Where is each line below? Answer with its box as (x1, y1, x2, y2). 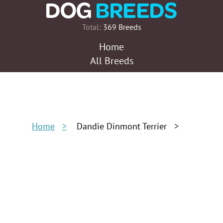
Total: (82, 23, 101, 32)
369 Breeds (101, 23, 141, 32)
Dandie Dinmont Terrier (77, 121, 167, 132)
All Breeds (90, 55, 133, 67)
